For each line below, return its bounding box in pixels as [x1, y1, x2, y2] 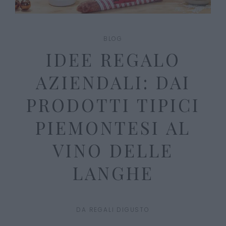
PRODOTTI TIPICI [26, 92, 200, 117]
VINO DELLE [52, 138, 174, 162]
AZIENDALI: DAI [35, 70, 191, 94]
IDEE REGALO [45, 47, 181, 71]
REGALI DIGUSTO [89, 205, 150, 214]
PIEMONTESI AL [35, 115, 191, 139]
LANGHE [72, 160, 154, 185]
